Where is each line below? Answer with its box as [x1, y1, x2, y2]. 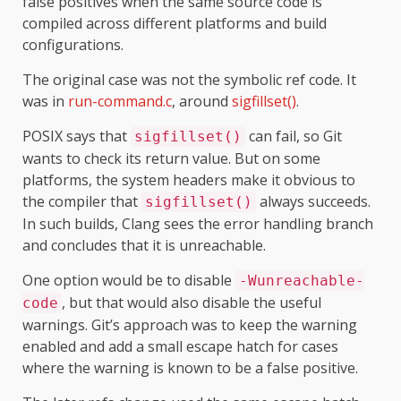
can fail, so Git [245, 125, 342, 146]
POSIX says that [22, 125, 131, 146]
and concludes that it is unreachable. [22, 235, 266, 255]
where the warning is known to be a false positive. [22, 357, 358, 378]
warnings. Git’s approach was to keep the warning [22, 314, 357, 335]
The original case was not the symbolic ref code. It [22, 69, 356, 90]
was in [22, 90, 68, 111]
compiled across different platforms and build [22, 13, 327, 33]
